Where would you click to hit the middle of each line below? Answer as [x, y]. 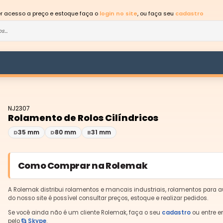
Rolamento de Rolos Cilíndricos [83, 118]
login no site [118, 13]
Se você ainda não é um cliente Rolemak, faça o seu [85, 213]
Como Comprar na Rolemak [83, 166]
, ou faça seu [156, 13]
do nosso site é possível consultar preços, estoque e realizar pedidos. [108, 198]
